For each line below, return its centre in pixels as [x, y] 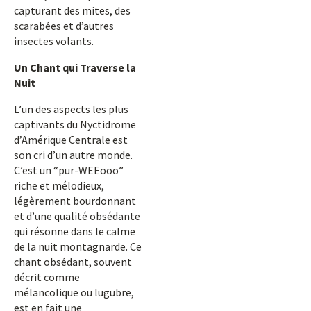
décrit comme [47, 277]
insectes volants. [54, 41]
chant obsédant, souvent [73, 262]
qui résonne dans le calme [75, 231]
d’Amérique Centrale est [71, 140]
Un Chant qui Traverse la [75, 67]
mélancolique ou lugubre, [74, 292]
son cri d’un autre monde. [73, 155]
